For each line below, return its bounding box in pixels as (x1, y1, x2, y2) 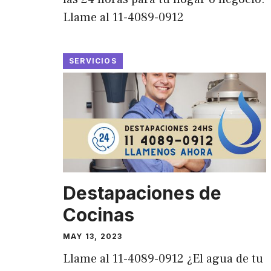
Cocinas (63, 203, 134, 226)
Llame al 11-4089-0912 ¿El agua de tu (63, 250, 263, 267)
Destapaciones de (63, 181, 221, 204)
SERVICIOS (69, 56, 117, 66)
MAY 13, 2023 (63, 231, 123, 241)
